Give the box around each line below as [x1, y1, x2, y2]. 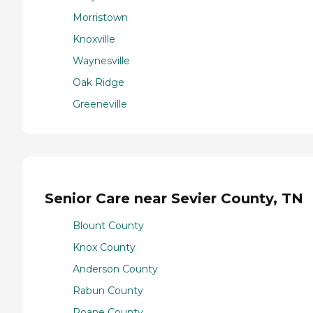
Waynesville [73, 54, 130, 67]
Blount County [73, 219, 144, 232]
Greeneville [73, 97, 127, 110]
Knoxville [73, 32, 115, 45]
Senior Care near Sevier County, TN [45, 190, 303, 208]
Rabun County [73, 284, 143, 297]
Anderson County [73, 262, 158, 275]
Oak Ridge [73, 75, 124, 89]
